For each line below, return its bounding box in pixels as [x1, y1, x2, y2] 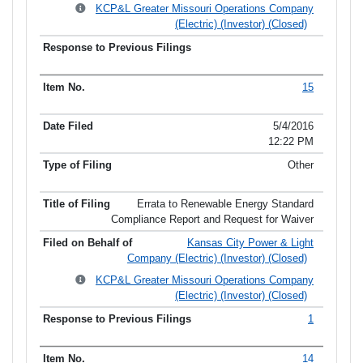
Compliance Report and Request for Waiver [111, 213, 314, 226]
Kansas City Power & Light [187, 237, 314, 250]
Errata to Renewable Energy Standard [137, 198, 314, 211]
